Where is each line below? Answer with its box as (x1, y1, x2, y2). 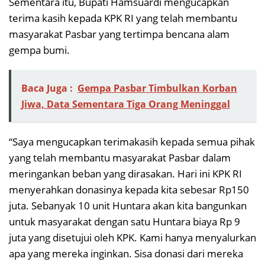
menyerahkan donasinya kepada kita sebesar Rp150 (9, 182, 249, 196)
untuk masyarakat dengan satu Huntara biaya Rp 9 (9, 214, 240, 228)
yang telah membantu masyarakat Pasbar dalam (9, 150, 231, 164)
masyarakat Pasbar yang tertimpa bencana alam (9, 27, 230, 41)
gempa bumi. (9, 43, 70, 57)
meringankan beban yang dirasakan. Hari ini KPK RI (9, 166, 242, 180)
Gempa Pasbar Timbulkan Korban (77, 81, 237, 95)
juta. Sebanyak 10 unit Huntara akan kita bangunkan (9, 198, 247, 212)
